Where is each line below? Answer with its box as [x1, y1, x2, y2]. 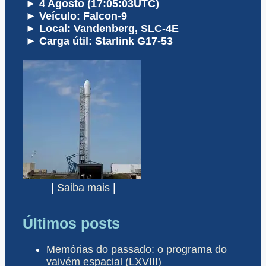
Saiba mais [57, 181, 110, 194]
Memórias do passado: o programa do [46, 243, 227, 256]
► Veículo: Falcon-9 [23, 9, 127, 22]
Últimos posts [23, 214, 120, 232]
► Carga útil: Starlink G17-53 [23, 34, 173, 47]
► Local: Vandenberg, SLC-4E [23, 22, 179, 34]
